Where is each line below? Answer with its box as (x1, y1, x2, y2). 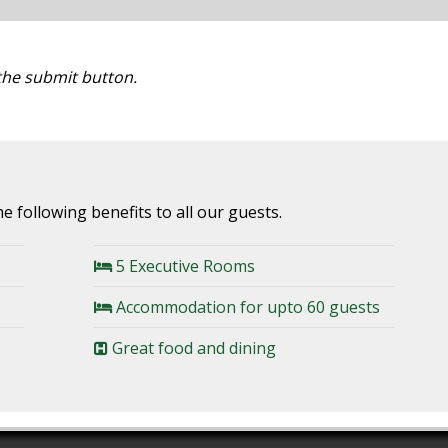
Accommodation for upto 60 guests (111, 295, 380, 318)
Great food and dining (107, 336, 276, 359)
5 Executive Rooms (111, 254, 255, 277)
